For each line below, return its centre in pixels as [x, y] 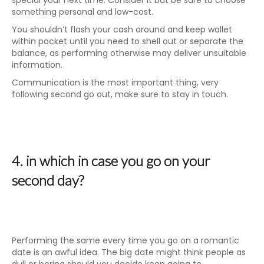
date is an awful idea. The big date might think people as [129, 252]
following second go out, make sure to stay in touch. [120, 94]
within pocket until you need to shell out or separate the [128, 41]
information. [37, 65]
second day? [48, 180]
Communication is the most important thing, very [115, 82]
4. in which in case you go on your [111, 161]
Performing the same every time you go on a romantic [126, 240]
